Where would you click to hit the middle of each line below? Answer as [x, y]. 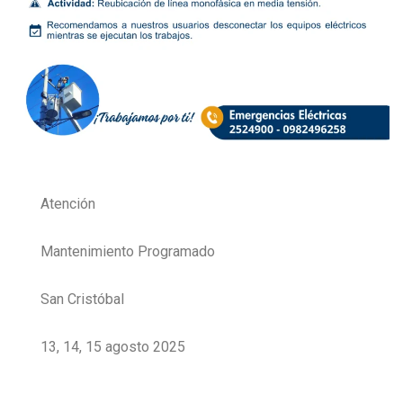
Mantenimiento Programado [128, 251]
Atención [68, 203]
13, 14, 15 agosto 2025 [113, 346]
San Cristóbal [82, 299]
